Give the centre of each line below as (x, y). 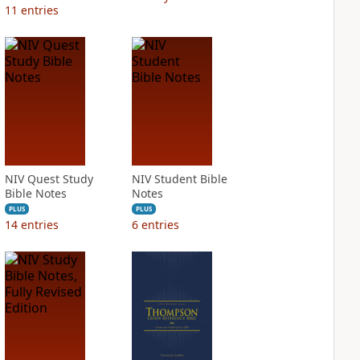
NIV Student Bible (179, 179)
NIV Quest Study (49, 179)
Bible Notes (35, 193)
